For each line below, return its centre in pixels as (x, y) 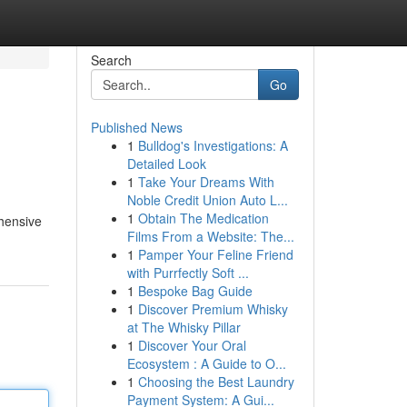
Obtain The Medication (203, 218)
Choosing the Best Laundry (216, 382)
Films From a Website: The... (210, 236)
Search (111, 60)
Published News (136, 127)
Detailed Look (166, 164)
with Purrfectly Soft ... (188, 273)
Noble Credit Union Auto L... (207, 200)
